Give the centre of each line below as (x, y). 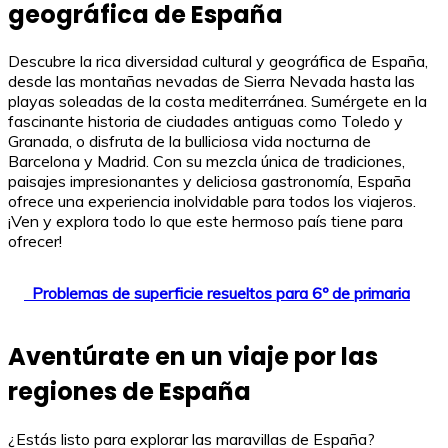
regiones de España (129, 392)
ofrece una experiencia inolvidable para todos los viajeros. (212, 201)
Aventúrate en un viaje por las (193, 357)
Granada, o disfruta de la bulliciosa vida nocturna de (189, 141)
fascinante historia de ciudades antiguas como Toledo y (205, 121)
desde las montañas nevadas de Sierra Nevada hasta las (211, 81)
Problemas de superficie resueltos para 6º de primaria (221, 293)
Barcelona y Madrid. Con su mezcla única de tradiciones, (206, 161)
